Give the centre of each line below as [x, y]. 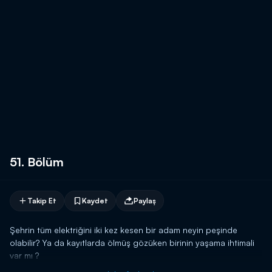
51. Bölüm [37, 162]
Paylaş [145, 200]
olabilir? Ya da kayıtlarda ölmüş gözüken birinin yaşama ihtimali [132, 243]
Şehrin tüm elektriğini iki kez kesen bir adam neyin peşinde [124, 230]
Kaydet [95, 200]
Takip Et [42, 200]
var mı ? [24, 255]
